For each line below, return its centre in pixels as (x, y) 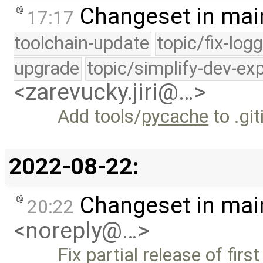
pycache (175, 117)
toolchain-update (82, 43)
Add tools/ (100, 117)
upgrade (47, 69)
